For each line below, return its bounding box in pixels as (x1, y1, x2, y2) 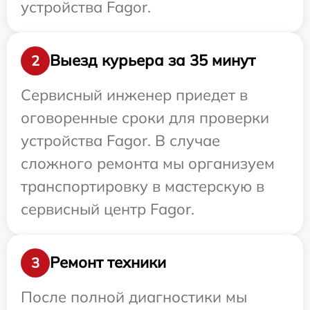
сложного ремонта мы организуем (21, 153, 275, 173)
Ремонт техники (50, 253, 166, 273)
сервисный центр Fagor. (21, 199, 194, 219)
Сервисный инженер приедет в (21, 84, 248, 104)
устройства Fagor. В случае (21, 130, 220, 150)
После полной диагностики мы (21, 286, 247, 307)
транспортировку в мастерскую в (21, 176, 264, 196)
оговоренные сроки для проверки (21, 107, 269, 127)
